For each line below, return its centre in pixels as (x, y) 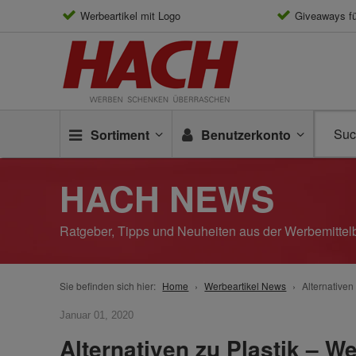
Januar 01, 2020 (97, 315)
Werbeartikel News (246, 286)
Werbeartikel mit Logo (131, 15)
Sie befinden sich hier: (108, 286)
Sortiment (120, 135)
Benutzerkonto (246, 135)
